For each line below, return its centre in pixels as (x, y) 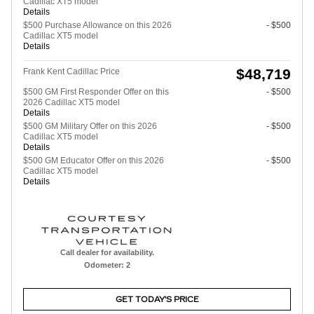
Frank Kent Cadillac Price (71, 72)
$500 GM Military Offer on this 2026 (90, 127)
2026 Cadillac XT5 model (71, 103)
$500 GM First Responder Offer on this (96, 92)
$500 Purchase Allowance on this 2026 (97, 26)
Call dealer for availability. (107, 253)
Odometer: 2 (107, 265)
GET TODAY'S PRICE (157, 299)
